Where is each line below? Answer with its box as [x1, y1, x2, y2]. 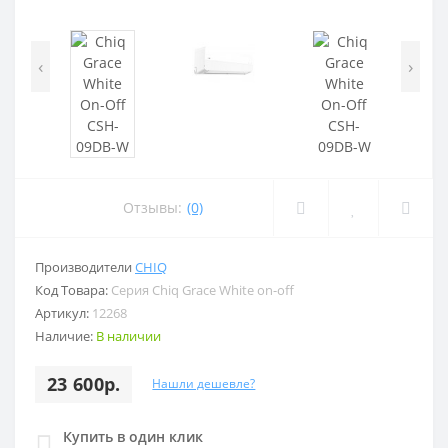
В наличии [96, 326, 161, 345]
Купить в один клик [63, 426, 203, 446]
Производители [35, 257, 135, 276]
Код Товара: [35, 280, 111, 299]
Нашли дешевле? [152, 375, 256, 393]
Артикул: [35, 303, 92, 322]
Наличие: [35, 326, 96, 345]
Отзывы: [123, 198, 182, 218]
